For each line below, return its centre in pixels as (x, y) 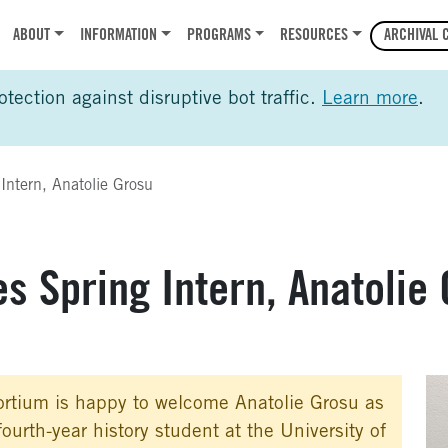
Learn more (370, 99)
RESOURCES (314, 36)
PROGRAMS (218, 36)
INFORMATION (118, 36)
